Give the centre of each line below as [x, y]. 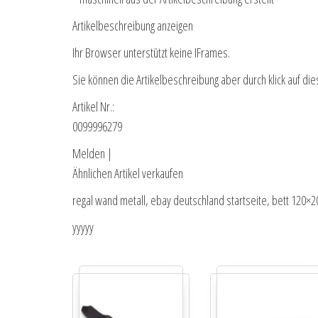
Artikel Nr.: [93, 107]
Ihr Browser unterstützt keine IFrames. [151, 53]
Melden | [92, 154]
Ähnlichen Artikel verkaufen [128, 174]
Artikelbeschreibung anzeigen [133, 26]
